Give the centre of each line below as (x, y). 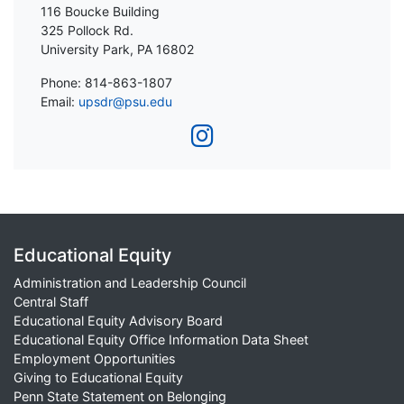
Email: (60, 102)
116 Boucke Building (100, 12)
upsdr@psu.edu (125, 102)
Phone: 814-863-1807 (106, 83)
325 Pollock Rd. (87, 31)
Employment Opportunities (95, 359)
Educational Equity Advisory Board (118, 321)
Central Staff (51, 302)
